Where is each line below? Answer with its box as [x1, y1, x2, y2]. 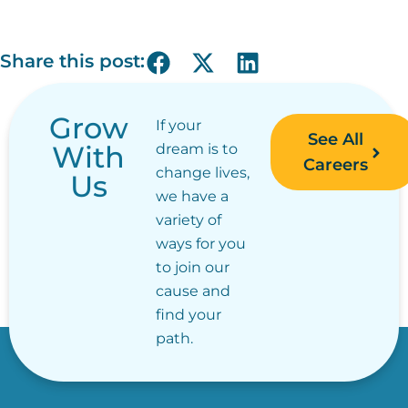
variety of [155, 210, 221, 229]
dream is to [155, 139, 238, 158]
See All [308, 128, 364, 149]
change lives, [155, 163, 250, 181]
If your [155, 116, 201, 134]
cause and [155, 281, 230, 300]
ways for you [155, 234, 246, 252]
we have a [155, 187, 229, 205]
